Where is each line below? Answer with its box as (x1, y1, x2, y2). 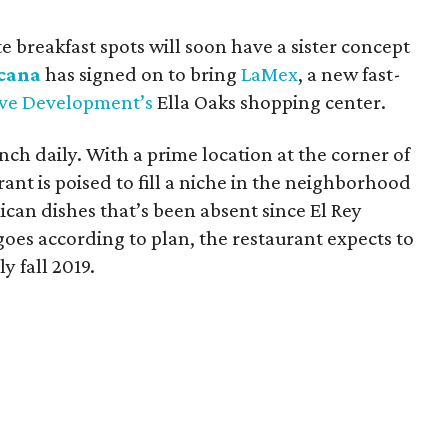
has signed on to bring (41, 62, 242, 86)
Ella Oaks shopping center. (153, 90, 387, 114)
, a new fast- (298, 62, 402, 86)
